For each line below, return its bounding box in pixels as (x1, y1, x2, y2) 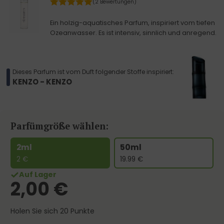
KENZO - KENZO (12, 76, 72, 87)
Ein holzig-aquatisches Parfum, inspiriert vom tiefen (50, 18, 215, 27)
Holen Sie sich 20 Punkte (10, 206, 95, 216)
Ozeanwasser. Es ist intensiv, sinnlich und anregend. (50, 28, 216, 37)
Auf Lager (18, 169, 56, 180)
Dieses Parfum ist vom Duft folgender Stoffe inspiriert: (12, 67, 174, 76)
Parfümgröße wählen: (10, 120, 109, 132)
